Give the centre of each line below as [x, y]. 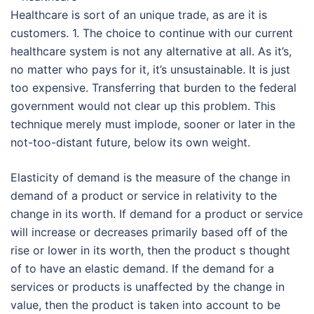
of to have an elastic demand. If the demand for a [142, 268]
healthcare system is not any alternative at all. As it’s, [151, 51]
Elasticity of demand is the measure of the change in [150, 177]
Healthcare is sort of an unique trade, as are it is [139, 15]
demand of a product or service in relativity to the [144, 196]
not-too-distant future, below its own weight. [130, 142]
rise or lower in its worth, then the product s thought [150, 250]
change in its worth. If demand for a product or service [157, 214]
